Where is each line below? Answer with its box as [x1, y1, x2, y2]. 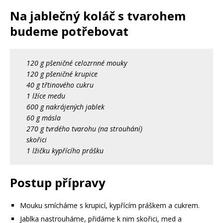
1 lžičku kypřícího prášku [26, 145, 104, 155]
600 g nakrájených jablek [26, 102, 105, 111]
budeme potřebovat [10, 23, 128, 39]
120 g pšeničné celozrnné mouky [26, 58, 127, 68]
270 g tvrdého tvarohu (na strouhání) [26, 123, 143, 133]
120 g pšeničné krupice [26, 69, 98, 79]
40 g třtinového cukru [26, 80, 94, 90]
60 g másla [26, 112, 61, 122]
